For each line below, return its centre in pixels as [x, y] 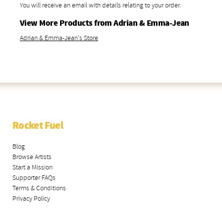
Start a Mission [32, 167]
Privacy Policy [31, 198]
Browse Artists [32, 157]
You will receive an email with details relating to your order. [100, 5]
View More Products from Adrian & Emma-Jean [105, 23]
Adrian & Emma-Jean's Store [59, 38]
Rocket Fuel [38, 126]
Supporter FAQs [34, 178]
